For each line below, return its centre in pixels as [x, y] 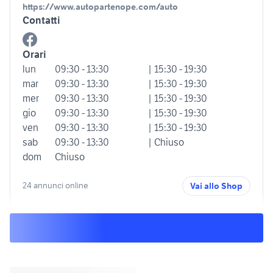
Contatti [41, 20]
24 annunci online [55, 186]
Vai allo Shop [216, 186]
